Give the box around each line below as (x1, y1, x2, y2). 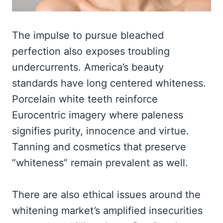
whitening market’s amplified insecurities (12, 205, 203, 217)
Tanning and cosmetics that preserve (12, 141, 186, 153)
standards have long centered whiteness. (12, 77, 206, 90)
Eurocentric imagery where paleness (12, 109, 183, 121)
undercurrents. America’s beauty (12, 61, 164, 74)
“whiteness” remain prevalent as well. (12, 157, 188, 169)
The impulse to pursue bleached (12, 29, 164, 42)
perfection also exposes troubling (12, 45, 170, 58)
